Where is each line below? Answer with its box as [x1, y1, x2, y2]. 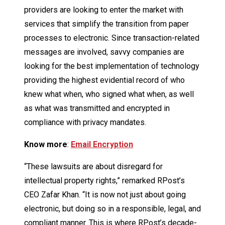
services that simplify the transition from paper [24, 19, 189, 29]
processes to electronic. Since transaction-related [24, 33, 199, 43]
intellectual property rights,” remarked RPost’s [24, 176, 185, 186]
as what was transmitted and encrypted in [24, 103, 170, 114]
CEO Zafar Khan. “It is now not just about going [24, 190, 186, 200]
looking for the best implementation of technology [24, 61, 199, 71]
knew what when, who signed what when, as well [24, 89, 194, 99]
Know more [24, 140, 67, 150]
